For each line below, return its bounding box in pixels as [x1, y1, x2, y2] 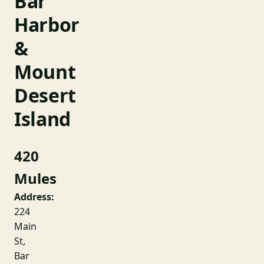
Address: [14, 190, 54, 203]
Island [14, 106, 71, 131]
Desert [14, 82, 77, 108]
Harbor [14, 12, 80, 37]
